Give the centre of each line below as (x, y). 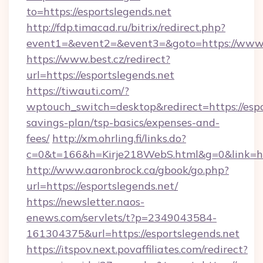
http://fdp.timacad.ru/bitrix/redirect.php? (126, 27)
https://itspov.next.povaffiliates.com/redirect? (137, 249)
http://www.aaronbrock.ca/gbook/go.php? (128, 170)
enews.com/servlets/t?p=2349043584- (122, 218)
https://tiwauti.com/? (78, 91)
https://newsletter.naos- (85, 202)
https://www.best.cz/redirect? (98, 59)
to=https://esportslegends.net (99, 11)
